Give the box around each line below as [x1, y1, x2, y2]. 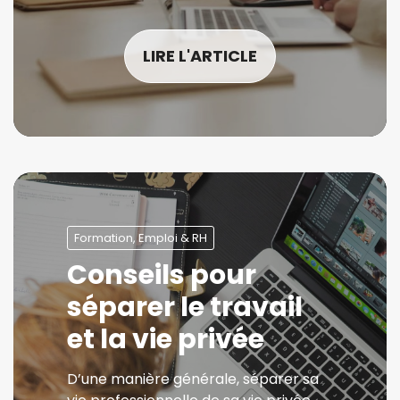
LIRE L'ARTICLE [143, 45, 257, 67]
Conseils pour [67, 256, 256, 294]
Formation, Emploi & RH [74, 229, 207, 246]
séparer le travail [67, 288, 303, 326]
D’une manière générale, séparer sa [67, 369, 319, 389]
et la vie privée [67, 321, 264, 358]
